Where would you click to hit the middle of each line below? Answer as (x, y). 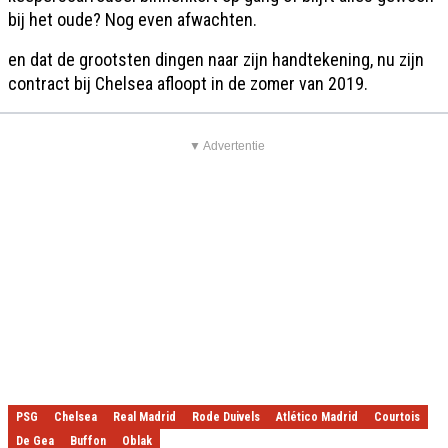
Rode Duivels (226, 417)
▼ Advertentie (226, 146)
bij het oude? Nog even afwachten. (132, 19)
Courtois (397, 417)
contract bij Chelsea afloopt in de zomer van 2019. (188, 83)
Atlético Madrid (317, 417)
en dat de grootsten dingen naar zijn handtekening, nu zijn (216, 59)
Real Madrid (144, 417)
